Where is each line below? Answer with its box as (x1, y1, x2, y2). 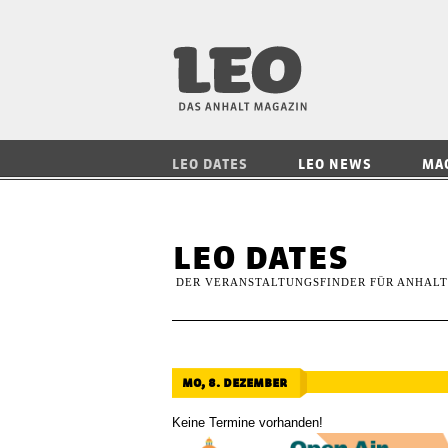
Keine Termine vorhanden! (172, 415, 323, 430)
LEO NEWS (298, 157, 372, 172)
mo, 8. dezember (182, 373, 287, 391)
